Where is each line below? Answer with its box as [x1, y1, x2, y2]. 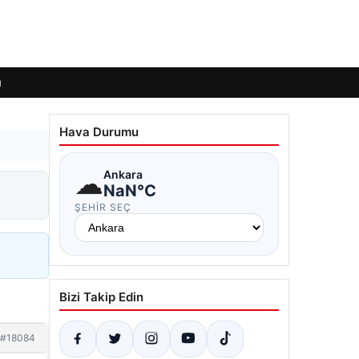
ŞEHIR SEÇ [75, 201, 131, 213]
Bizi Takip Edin [59, 289, 143, 305]
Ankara [103, 167, 143, 181]
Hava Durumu [59, 124, 139, 139]
